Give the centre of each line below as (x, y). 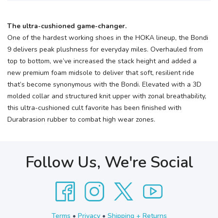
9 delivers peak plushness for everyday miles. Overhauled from (105, 50)
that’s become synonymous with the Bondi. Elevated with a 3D (104, 85)
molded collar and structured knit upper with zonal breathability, (107, 96)
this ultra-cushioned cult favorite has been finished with (94, 108)
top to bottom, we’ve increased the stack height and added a (102, 61)
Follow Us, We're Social (109, 163)
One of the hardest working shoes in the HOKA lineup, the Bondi (108, 38)
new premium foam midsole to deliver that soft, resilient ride (101, 73)
